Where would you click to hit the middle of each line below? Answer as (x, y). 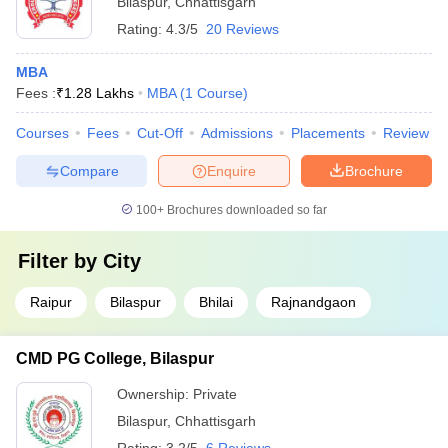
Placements (328, 133)
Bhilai (216, 302)
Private (215, 394)
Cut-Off (160, 133)
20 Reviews (242, 29)
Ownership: (155, 394)
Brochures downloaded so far (245, 210)
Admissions (237, 133)
